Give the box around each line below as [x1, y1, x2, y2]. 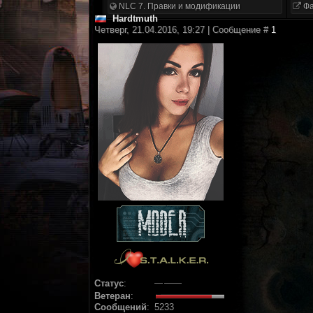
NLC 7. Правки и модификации [117, 1, 240, 11]
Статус [94, 278, 124, 289]
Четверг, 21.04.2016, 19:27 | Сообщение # [94, 24, 271, 35]
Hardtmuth [112, 13, 158, 24]
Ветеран [94, 291, 131, 301]
